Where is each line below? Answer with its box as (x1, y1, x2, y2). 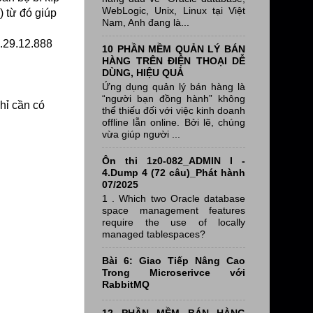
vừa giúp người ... (102, 128, 180, 140)
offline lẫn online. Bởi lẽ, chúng (102, 116, 245, 128)
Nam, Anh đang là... (102, 16, 189, 28)
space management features (102, 204, 245, 216)
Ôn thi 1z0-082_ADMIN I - (102, 155, 245, 167)
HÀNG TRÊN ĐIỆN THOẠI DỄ (102, 55, 245, 67)
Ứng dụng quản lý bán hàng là (102, 80, 245, 92)
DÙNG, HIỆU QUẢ (102, 67, 184, 79)
